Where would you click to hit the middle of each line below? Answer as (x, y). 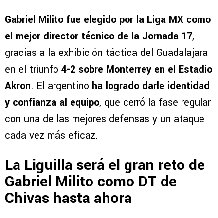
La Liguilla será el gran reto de (105, 165)
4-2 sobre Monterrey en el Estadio (137, 69)
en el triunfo (33, 69)
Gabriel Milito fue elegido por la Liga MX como (108, 19)
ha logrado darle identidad (151, 86)
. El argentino (61, 86)
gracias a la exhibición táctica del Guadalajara (106, 53)
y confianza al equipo (52, 102)
